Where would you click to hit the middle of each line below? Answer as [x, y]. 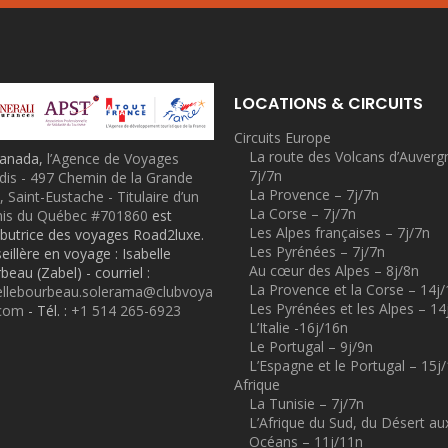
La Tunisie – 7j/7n [306, 403]
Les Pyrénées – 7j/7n [317, 251]
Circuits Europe [282, 137]
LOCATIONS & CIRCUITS [328, 103]
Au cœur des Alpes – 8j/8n [334, 270]
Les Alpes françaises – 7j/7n [339, 232]
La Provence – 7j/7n [314, 194]
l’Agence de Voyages [113, 158]
